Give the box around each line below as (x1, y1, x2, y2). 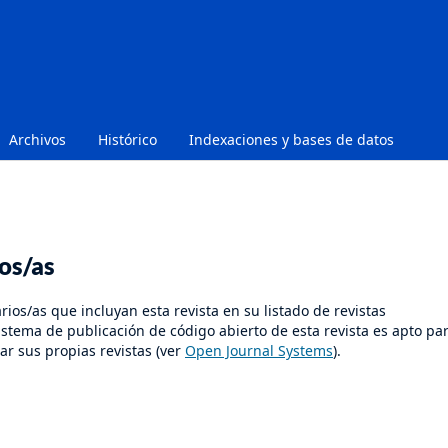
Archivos (9, 129, 66, 149)
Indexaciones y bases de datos (189, 129, 394, 149)
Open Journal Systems (185, 340, 333, 360)
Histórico (98, 129, 157, 149)
